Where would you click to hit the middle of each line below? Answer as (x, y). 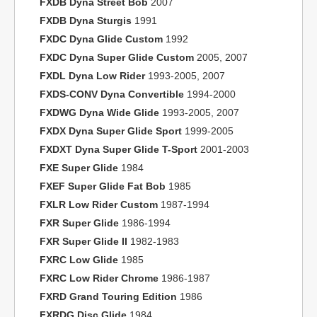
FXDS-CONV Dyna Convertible (112, 94)
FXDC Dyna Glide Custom (101, 39)
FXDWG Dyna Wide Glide (99, 113)
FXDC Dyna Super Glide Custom (117, 57)
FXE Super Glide (79, 168)
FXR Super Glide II (83, 241)
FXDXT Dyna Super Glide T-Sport (119, 149)
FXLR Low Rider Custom (99, 204)
